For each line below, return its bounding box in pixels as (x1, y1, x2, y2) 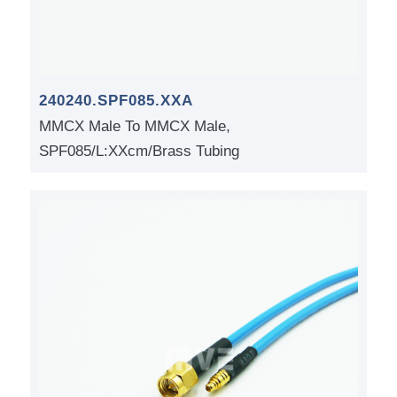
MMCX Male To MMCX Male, (38, 118, 230, 136)
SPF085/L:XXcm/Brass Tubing (38, 143, 239, 160)
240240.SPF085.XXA (38, 92, 193, 110)
